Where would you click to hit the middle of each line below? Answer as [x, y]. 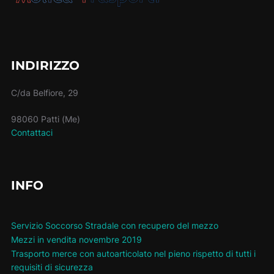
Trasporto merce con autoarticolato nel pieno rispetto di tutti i [133, 253]
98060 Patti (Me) [45, 119]
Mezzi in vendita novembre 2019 [76, 240]
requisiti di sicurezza [52, 267]
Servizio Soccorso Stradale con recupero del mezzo [114, 226]
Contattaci [31, 133]
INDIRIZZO [45, 66]
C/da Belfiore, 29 [44, 93]
